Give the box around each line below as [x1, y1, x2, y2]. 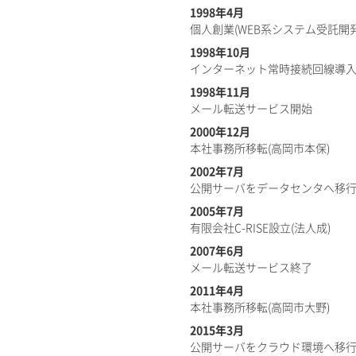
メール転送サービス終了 [190, 262, 312, 273]
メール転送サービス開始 [190, 103, 312, 114]
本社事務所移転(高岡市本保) [190, 143, 330, 154]
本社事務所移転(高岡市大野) [190, 302, 330, 313]
